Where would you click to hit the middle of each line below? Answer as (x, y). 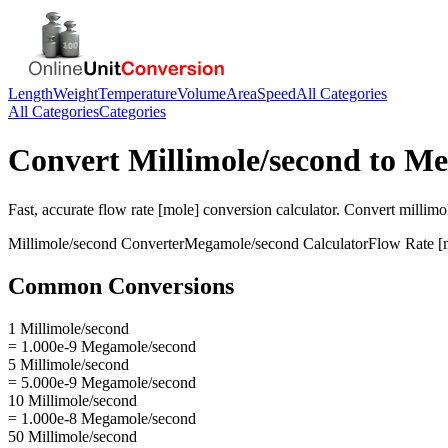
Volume (201, 93)
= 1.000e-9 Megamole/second (102, 346)
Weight (75, 93)
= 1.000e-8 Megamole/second (102, 418)
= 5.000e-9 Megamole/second (102, 382)
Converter (150, 243)
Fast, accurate (53, 209)
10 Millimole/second (72, 400)
